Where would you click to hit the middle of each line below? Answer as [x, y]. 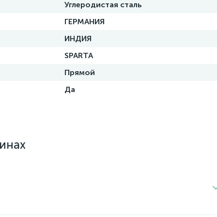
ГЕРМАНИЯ [85, 22]
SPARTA [79, 55]
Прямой [80, 72]
